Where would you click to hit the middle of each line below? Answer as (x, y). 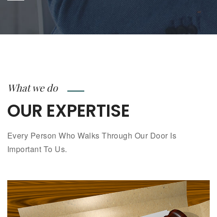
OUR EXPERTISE (69, 111)
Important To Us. (37, 149)
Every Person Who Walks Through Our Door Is (92, 136)
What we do (32, 88)
